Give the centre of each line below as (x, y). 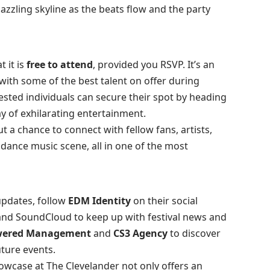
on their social (164, 201)
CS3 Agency (140, 234)
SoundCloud (43, 217)
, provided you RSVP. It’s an (153, 64)
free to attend (59, 64)
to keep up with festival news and (149, 217)
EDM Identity (99, 201)
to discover (194, 234)
